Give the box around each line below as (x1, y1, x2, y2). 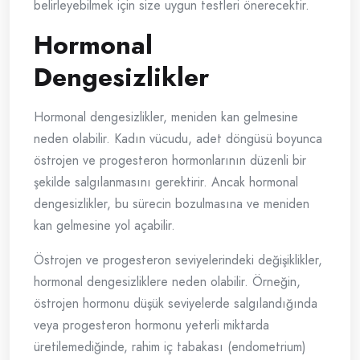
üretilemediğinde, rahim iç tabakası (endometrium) (34, 337, 306, 357)
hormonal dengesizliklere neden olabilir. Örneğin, (34, 272, 301, 292)
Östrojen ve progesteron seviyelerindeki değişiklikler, (34, 251, 322, 270)
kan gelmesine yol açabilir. (34, 216, 175, 235)
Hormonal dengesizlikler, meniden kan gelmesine (34, 108, 298, 127)
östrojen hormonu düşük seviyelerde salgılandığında (34, 294, 317, 313)
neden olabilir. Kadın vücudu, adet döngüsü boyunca (34, 129, 322, 149)
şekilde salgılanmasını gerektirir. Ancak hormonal (34, 173, 298, 192)
